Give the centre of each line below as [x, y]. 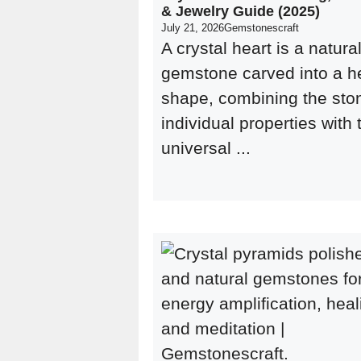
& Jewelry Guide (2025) [241, 11]
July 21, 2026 [193, 28]
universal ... [206, 148]
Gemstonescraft [261, 28]
